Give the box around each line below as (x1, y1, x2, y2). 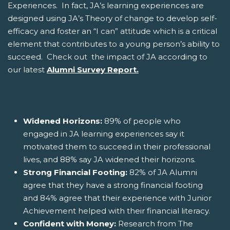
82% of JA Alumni (129, 167, 197, 177)
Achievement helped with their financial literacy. (23, 205, 210, 216)
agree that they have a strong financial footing (23, 180, 203, 190)
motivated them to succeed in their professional (23, 141, 210, 151)
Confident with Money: (23, 218, 116, 228)
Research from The (116, 218, 193, 228)
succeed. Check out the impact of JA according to (8, 51, 207, 62)
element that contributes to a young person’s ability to (8, 39, 220, 49)
